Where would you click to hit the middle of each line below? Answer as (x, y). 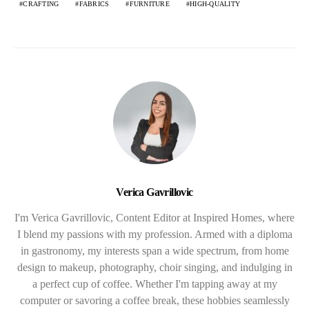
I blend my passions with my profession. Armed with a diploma (154, 234)
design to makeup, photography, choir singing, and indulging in (154, 267)
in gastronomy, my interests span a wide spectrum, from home (154, 250)
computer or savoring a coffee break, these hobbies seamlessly (154, 300)
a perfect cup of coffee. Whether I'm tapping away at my (154, 283)
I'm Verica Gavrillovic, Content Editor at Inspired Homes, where (154, 217)
